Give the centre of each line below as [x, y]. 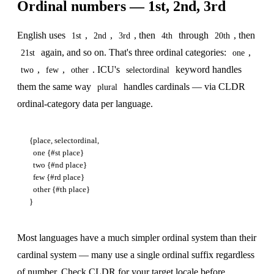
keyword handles [207, 69]
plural [107, 87]
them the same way [55, 86]
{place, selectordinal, [64, 140]
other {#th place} [60, 189]
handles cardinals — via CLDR [183, 86]
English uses [43, 35]
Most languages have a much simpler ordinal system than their [137, 238]
